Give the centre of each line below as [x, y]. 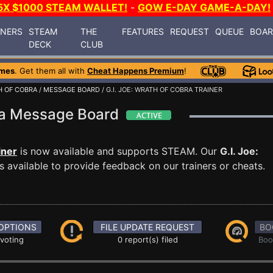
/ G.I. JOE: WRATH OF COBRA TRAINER [161, 90]
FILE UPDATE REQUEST [148, 227]
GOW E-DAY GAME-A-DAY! [204, 7]
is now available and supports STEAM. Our [119, 151]
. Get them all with [51, 71]
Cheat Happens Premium [136, 71]
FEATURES [143, 31]
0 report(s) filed [147, 239]
